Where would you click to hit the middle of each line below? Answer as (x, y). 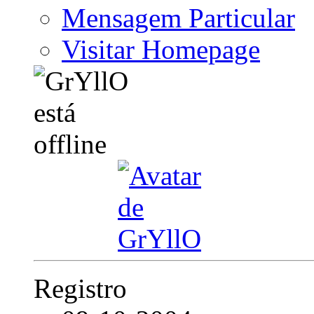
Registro (80, 289)
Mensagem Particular (178, 18)
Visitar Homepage (161, 50)
